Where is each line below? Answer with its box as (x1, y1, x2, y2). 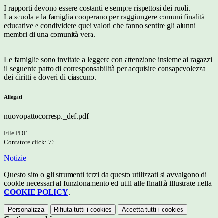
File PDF (4, 129, 27, 137)
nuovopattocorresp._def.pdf (4, 112, 89, 121)
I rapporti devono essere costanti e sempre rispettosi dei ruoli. (4, 4, 190, 13)
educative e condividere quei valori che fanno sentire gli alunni (4, 21, 196, 30)
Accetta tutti (122, 206, 156, 214)
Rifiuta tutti (54, 206, 85, 214)
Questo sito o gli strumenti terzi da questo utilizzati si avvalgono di (4, 170, 207, 179)
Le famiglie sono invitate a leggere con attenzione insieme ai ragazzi (4, 55, 214, 64)
